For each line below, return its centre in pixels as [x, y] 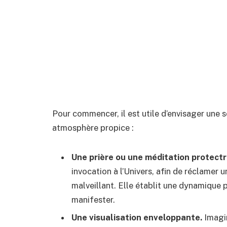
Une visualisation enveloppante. [137, 217]
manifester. [93, 199]
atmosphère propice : [93, 127]
